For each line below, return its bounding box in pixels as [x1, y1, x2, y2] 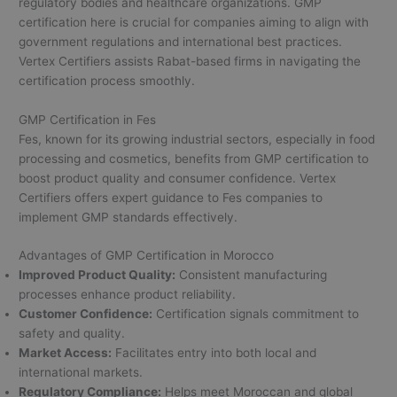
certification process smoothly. [19, 73, 196, 88]
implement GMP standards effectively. [19, 209, 238, 224]
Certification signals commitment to [152, 307, 360, 322]
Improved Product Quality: [19, 268, 176, 283]
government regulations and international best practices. [19, 34, 343, 49]
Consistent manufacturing [175, 268, 328, 283]
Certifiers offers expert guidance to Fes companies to [19, 190, 323, 205]
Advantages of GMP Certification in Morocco [19, 248, 275, 263]
